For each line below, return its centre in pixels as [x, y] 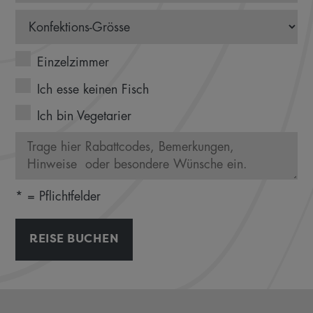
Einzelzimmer [73, 62]
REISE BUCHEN [74, 238]
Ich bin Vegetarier [84, 116]
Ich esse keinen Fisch [93, 89]
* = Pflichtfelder [58, 196]
